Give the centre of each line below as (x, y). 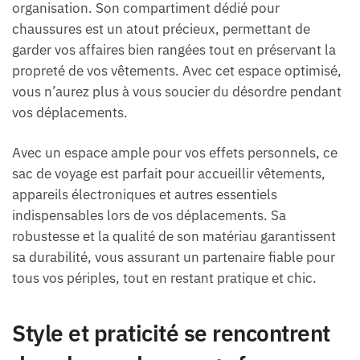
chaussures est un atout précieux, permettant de (161, 29)
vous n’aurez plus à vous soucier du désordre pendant (177, 91)
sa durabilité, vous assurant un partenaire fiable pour (174, 257)
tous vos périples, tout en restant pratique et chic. (164, 278)
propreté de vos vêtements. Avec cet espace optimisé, (177, 70)
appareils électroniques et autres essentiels (145, 194)
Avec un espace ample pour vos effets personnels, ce (175, 152)
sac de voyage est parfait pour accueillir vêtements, (169, 173)
